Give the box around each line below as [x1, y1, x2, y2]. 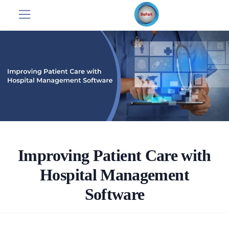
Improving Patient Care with [18, 146, 211, 165]
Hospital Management [40, 165, 189, 184]
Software [84, 185, 145, 203]
